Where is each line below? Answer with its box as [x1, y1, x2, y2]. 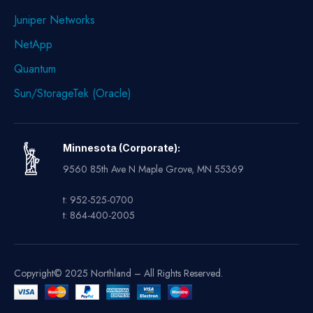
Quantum [14, 60, 56, 77]
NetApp [14, 36, 52, 52]
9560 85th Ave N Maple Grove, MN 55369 [63, 161, 244, 176]
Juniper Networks [14, 11, 95, 28]
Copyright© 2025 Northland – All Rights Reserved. [14, 265, 223, 280]
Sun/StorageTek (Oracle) [14, 85, 131, 101]
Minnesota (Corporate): [63, 141, 180, 154]
